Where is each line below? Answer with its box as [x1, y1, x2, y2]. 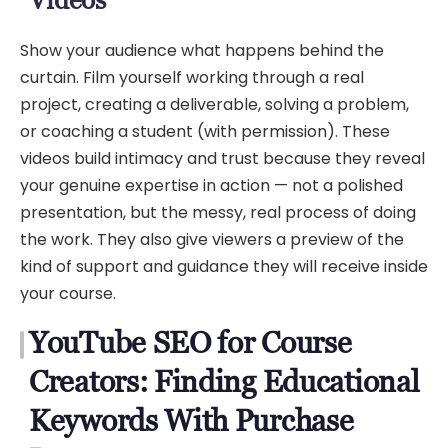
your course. [20, 282, 116, 306]
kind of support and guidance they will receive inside [20, 255, 428, 279]
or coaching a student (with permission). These [20, 120, 390, 144]
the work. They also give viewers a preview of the [20, 228, 404, 252]
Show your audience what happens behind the [20, 39, 384, 63]
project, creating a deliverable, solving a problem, [20, 93, 409, 117]
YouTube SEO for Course [29, 325, 352, 361]
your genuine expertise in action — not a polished [20, 174, 403, 198]
